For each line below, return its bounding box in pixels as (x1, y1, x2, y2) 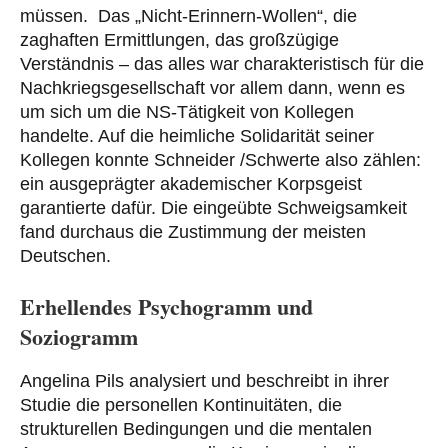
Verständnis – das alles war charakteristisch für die (20, 54, 424, 75)
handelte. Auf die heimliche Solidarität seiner (20, 126, 374, 147)
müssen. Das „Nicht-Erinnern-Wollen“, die (20, 6, 357, 27)
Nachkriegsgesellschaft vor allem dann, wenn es (20, 78, 405, 99)
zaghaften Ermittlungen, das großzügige (20, 30, 339, 51)
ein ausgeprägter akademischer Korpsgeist (20, 174, 362, 195)
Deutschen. (20, 246, 111, 267)
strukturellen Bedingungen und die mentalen (20, 418, 372, 439)
